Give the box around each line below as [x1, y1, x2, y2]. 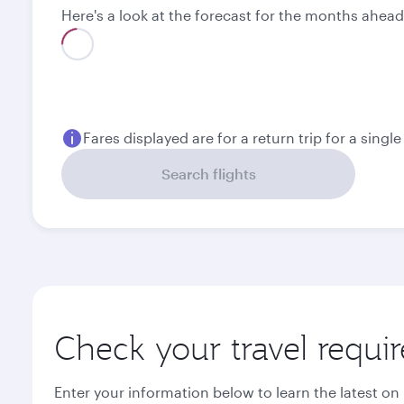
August [73, 64, 142, 93]
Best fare [265, 44, 311, 57]
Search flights [161, 165, 256, 182]
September [257, 64, 370, 93]
